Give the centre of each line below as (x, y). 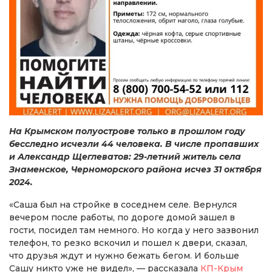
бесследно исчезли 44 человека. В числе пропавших (134, 144)
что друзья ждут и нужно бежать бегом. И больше (124, 255)
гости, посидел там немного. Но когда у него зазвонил (134, 230)
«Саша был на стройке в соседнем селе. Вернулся (123, 204)
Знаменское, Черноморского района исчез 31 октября (135, 169)
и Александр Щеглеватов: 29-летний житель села (125, 156)
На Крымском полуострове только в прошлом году (127, 131)
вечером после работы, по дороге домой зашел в (122, 217)
